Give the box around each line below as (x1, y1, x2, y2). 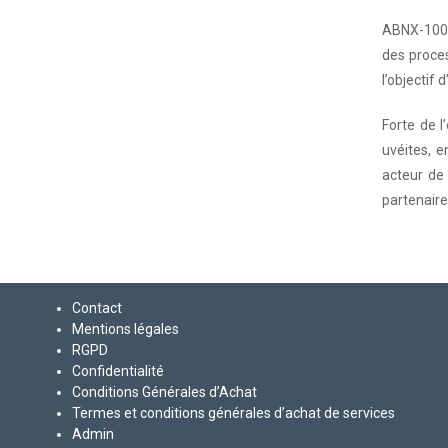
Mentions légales (72, 321, 179, 337)
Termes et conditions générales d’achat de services (72, 405, 395, 421)
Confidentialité (72, 363, 164, 379)
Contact (72, 300, 122, 316)
